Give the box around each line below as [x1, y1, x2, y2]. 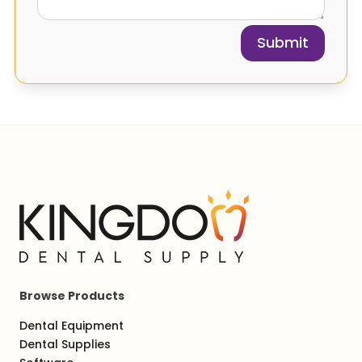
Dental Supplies [19, 335, 111, 352]
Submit [257, 32, 309, 53]
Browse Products [19, 287, 124, 304]
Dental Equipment [19, 317, 124, 334]
